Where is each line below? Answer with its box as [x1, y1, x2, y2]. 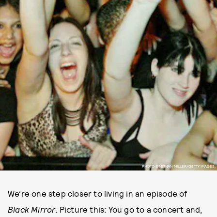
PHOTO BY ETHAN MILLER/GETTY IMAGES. [141, 163, 216, 169]
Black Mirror [8, 204, 56, 214]
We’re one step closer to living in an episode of [8, 188, 187, 198]
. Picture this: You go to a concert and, [55, 204, 202, 214]
